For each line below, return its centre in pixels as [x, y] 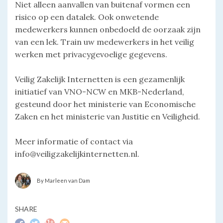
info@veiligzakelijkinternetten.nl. [77, 154]
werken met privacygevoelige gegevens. [91, 54]
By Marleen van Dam [63, 180]
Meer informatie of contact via [74, 141]
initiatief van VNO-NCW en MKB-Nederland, [100, 91]
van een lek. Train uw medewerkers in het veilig [105, 42]
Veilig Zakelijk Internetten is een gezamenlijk [100, 79]
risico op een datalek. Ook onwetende [87, 17]
